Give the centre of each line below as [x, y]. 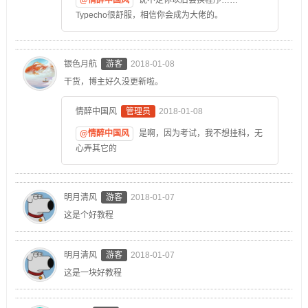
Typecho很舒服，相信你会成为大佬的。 [149, 15]
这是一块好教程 [92, 273]
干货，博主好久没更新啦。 [113, 81]
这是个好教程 [88, 215]
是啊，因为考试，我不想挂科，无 [199, 133]
